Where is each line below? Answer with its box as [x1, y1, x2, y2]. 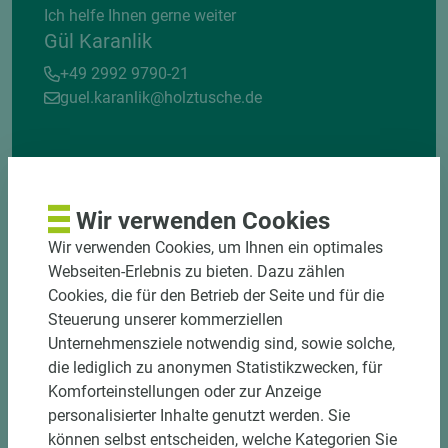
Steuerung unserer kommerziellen [48, 309, 283, 329]
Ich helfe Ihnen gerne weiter [44, 6, 236, 25]
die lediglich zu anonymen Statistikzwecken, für [48, 357, 382, 377]
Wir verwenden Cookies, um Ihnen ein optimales [48, 237, 383, 257]
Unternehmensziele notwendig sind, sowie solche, [48, 333, 395, 353]
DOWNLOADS [32, 278, 192, 310]
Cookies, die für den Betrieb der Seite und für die [48, 285, 384, 305]
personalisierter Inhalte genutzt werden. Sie [48, 405, 350, 425]
